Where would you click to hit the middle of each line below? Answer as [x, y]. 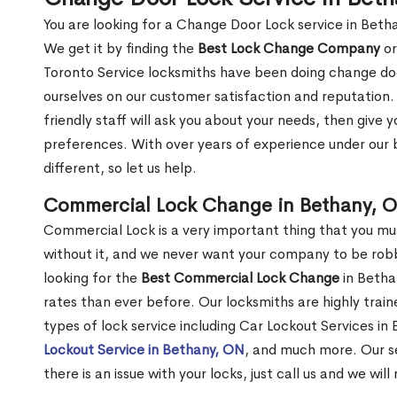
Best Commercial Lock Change [240, 277]
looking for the [92, 277]
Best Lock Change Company [289, 48]
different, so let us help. [120, 167]
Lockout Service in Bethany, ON [144, 349]
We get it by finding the [121, 48]
